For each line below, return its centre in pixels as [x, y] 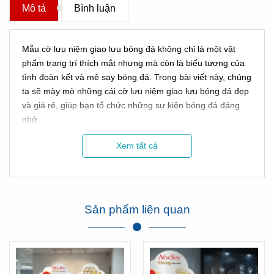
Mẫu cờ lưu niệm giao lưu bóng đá [89, 49]
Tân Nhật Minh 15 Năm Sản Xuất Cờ [137, 162]
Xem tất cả [137, 146]
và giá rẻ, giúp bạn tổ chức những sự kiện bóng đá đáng [131, 106]
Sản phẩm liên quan [137, 209]
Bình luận [95, 9]
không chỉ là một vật [195, 49]
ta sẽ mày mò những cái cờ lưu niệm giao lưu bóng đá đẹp [135, 91]
